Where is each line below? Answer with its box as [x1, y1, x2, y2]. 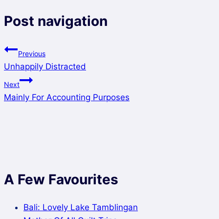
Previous [18, 49, 45, 58]
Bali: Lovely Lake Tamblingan [23, 202, 138, 213]
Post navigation [4, 12, 108, 29]
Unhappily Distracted [4, 61, 86, 71]
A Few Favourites [4, 171, 118, 188]
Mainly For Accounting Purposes [4, 92, 130, 102]
